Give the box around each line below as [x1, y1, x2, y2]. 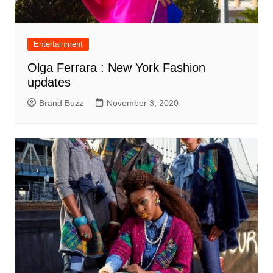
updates [27, 75, 71, 89]
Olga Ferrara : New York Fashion [27, 60, 205, 74]
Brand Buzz [38, 97, 83, 108]
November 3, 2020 [106, 97, 179, 108]
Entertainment [33, 39, 83, 49]
